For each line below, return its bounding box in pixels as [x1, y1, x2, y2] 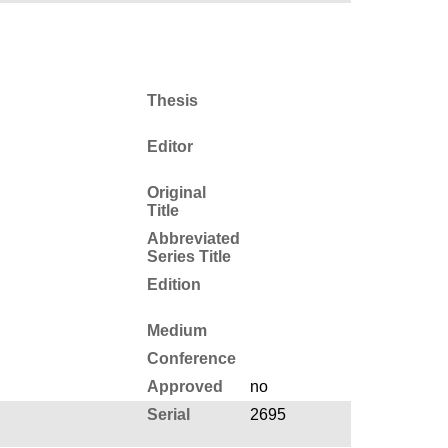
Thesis [146, 91, 198, 109]
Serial [146, 405, 190, 423]
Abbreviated [146, 229, 240, 247]
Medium [146, 321, 207, 339]
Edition [146, 275, 201, 293]
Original [146, 183, 206, 201]
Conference [146, 349, 236, 367]
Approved [146, 377, 223, 395]
